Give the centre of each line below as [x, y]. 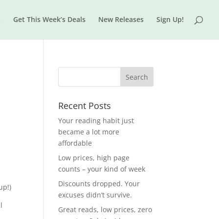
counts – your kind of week [102, 169]
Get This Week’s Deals [49, 19]
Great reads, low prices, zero [105, 209]
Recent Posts [85, 106]
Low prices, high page [94, 158]
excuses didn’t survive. [95, 195]
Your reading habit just [96, 120]
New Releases [121, 19]
